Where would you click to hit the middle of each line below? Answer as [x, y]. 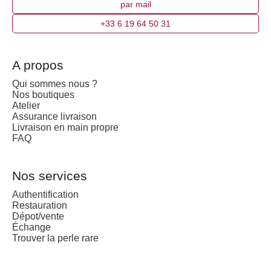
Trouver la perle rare [55, 238]
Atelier [26, 105]
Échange [31, 227]
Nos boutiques [43, 94]
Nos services [50, 175]
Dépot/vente [38, 216]
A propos [38, 65]
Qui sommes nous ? [55, 83]
